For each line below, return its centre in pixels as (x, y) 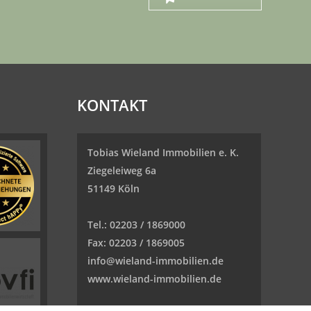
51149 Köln (113, 188)
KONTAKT (112, 105)
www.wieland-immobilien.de (154, 279)
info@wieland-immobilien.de (155, 261)
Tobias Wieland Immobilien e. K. (163, 152)
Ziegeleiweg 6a (121, 170)
